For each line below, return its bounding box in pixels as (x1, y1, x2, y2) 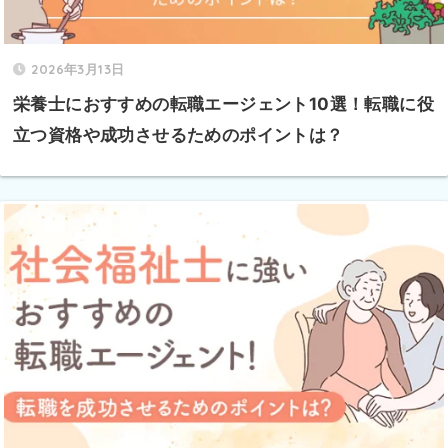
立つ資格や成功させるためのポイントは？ (13, 124, 344, 145)
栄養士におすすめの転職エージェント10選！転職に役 (13, 93, 434, 114)
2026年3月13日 (31, 60, 125, 77)
